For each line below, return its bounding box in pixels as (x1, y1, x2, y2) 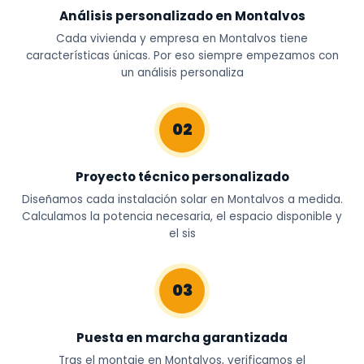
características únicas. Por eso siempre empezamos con (25, 48, 339, 63)
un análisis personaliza (120, 65, 244, 80)
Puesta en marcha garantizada (76, 329, 288, 346)
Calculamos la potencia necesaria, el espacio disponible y (22, 209, 342, 224)
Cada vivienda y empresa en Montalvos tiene (56, 31, 308, 46)
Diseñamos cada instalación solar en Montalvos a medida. (21, 192, 343, 207)
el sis (168, 226, 196, 241)
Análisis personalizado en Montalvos (58, 7, 305, 24)
